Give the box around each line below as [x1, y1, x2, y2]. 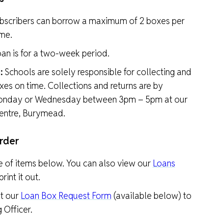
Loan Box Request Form [20, 190, 111, 202]
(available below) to [111, 190, 192, 202]
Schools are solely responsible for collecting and [2, 66, 192, 78]
